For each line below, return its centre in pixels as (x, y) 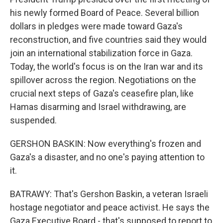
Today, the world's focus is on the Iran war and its (107, 66)
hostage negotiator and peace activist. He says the (110, 207)
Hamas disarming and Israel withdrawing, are (98, 107)
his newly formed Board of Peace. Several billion (105, 13)
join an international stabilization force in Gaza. (101, 53)
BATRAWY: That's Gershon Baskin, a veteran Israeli (109, 194)
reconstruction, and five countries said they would (108, 40)
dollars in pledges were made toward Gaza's (96, 26)
